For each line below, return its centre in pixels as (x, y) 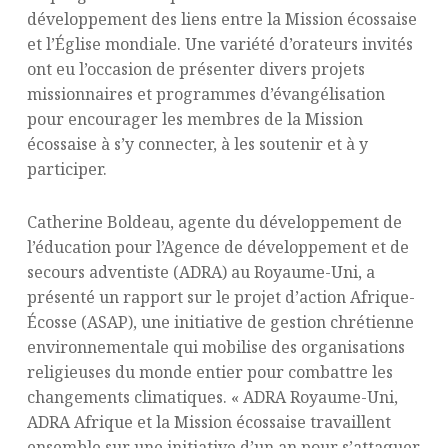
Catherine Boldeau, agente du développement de (214, 222)
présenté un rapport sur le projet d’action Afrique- (220, 297)
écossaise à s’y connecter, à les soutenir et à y (197, 144)
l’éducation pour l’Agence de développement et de (217, 247)
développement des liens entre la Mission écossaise (221, 19)
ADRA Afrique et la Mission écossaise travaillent (208, 422)
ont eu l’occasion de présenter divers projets (195, 69)
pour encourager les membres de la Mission (194, 119)
